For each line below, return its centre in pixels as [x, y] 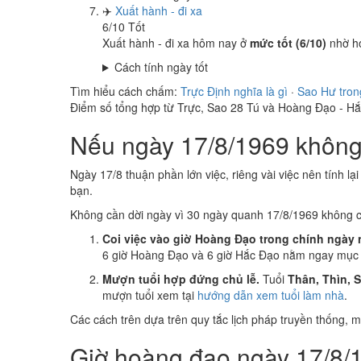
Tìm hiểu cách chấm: [125, 91]
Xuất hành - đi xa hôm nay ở [176, 43]
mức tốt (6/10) [288, 43]
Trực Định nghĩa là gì [234, 91]
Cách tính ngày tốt [161, 67]
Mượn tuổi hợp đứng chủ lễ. [181, 279]
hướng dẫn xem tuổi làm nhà [271, 295]
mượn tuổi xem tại [150, 295]
